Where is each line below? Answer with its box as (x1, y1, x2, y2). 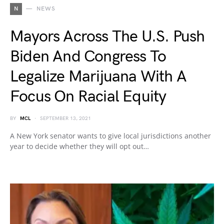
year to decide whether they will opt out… (10, 141, 149, 151)
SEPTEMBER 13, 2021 (40, 115, 91, 121)
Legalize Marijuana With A (10, 67, 187, 86)
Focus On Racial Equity (10, 87, 166, 106)
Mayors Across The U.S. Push (10, 27, 205, 46)
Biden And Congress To (10, 47, 166, 66)
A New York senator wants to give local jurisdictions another (10, 131, 211, 140)
